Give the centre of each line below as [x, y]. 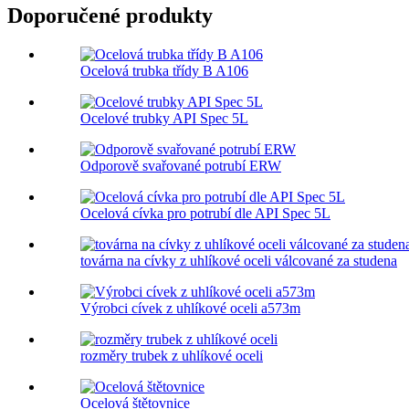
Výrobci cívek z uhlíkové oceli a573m [190, 309]
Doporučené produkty [110, 16]
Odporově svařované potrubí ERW [181, 166]
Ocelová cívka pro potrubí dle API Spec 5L [205, 214]
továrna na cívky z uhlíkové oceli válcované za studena [239, 261]
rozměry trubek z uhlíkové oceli [172, 356]
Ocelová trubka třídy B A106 [164, 71]
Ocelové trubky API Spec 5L [164, 119]
